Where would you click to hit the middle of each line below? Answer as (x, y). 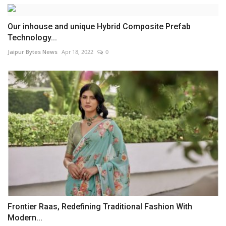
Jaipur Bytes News (33, 52)
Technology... (32, 38)
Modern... (25, 217)
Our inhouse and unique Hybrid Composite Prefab (99, 27)
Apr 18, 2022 (77, 52)
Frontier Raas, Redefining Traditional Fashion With (100, 206)
